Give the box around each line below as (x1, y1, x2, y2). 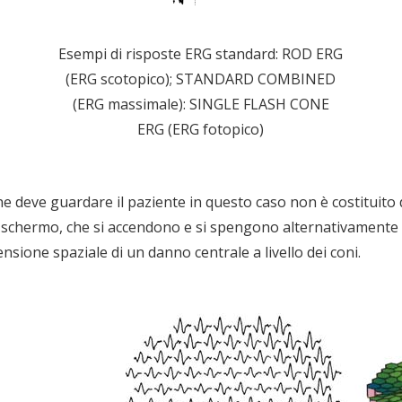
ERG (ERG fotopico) (137, 118, 265, 139)
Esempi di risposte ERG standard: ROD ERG (58, 43, 344, 64)
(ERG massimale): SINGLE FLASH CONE (72, 93, 329, 114)
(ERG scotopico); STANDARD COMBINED (66, 68, 336, 89)
